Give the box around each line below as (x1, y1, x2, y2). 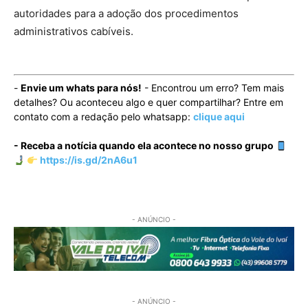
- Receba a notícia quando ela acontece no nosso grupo (14, 140, 276, 152)
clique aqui (193, 111, 245, 123)
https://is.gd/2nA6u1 (37, 154, 137, 166)
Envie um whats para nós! (21, 82, 142, 94)
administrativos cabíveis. (14, 25, 133, 38)
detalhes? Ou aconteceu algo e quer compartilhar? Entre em (14, 96, 283, 109)
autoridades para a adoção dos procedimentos (14, 7, 239, 21)
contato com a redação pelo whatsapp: (14, 111, 193, 123)
